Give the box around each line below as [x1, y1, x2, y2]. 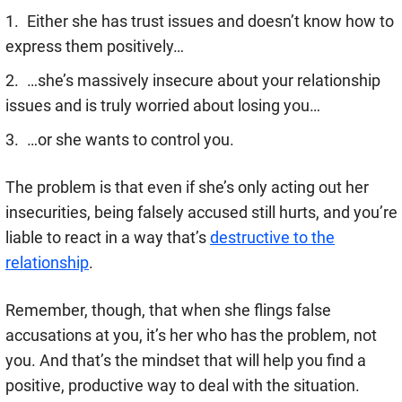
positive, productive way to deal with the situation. [5, 376, 360, 396]
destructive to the [210, 228, 335, 248]
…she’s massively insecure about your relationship [27, 71, 380, 91]
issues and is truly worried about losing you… [5, 96, 320, 116]
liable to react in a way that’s [5, 228, 210, 248]
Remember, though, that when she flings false [5, 301, 331, 320]
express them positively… [5, 37, 184, 57]
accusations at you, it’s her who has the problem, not [5, 326, 377, 345]
